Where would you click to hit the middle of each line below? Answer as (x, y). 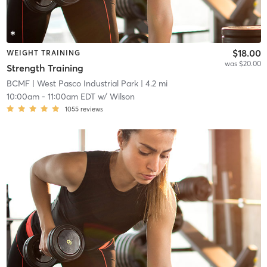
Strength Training (45, 68)
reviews (91, 109)
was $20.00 (243, 63)
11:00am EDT (71, 97)
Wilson (122, 97)
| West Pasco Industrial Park (84, 84)
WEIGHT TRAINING (43, 52)
